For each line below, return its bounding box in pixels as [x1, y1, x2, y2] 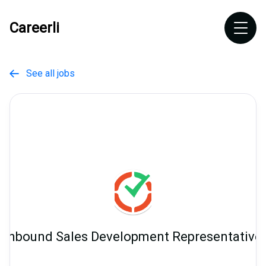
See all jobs [19, 68, 75, 79]
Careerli [9, 20, 59, 36]
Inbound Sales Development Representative [4, 229, 262, 245]
